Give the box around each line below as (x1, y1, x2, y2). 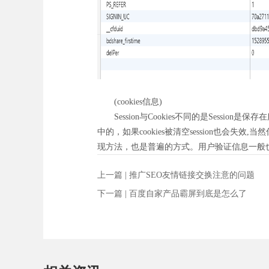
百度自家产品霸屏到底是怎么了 (129, 189, 247, 198)
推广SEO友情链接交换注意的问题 (129, 170, 255, 180)
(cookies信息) (97, 97, 162, 106)
